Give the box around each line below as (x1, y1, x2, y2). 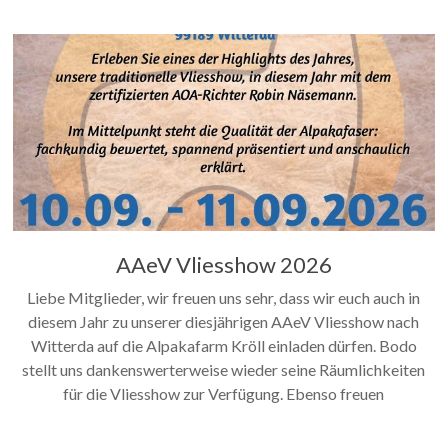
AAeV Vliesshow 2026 (115, 250, 332, 278)
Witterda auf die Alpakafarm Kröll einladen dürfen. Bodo (30, 335, 417, 355)
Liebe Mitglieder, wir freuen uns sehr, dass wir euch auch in (27, 287, 421, 307)
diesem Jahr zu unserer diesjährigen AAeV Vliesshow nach (28, 311, 420, 331)
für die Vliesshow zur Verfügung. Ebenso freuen (63, 383, 385, 403)
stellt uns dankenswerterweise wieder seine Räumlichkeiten (22, 359, 426, 379)
